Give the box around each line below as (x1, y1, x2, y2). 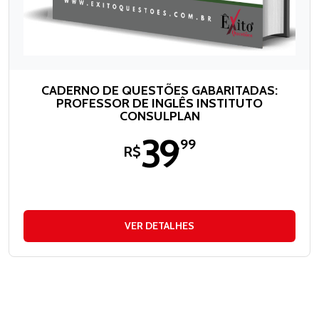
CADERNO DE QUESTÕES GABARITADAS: (41, 83, 278, 99)
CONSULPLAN (119, 108, 200, 125)
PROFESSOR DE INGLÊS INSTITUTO (56, 95, 263, 112)
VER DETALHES (125, 219, 194, 233)
